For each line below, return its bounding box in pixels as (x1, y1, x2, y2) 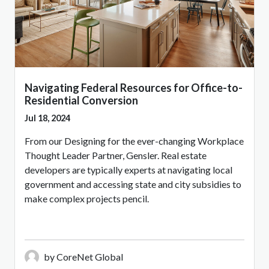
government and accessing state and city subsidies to (25, 178, 241, 190)
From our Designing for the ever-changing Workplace (25, 135, 244, 147)
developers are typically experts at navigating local (25, 164, 232, 176)
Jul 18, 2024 (25, 113, 70, 124)
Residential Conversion (25, 94, 138, 107)
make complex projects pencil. (25, 193, 149, 205)
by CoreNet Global (44, 251, 123, 263)
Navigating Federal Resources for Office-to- (25, 81, 243, 95)
